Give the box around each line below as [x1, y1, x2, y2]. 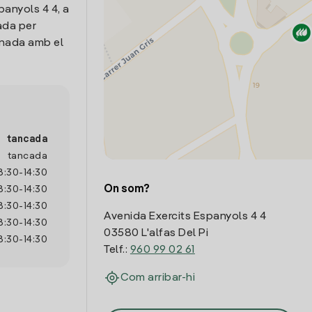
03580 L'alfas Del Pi [104, 228, 209, 239]
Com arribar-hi [120, 272, 196, 283]
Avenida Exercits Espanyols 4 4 [104, 211, 267, 222]
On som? [104, 184, 150, 195]
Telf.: [104, 244, 130, 256]
